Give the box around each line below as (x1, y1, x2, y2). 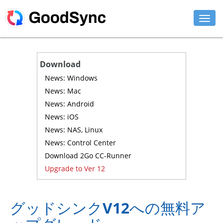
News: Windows (45, 73, 98, 83)
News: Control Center (45, 138, 116, 147)
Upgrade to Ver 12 (45, 164, 105, 173)
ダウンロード (7, 135, 49, 145)
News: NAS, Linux (45, 125, 103, 134)
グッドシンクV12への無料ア (10, 198, 206, 218)
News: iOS (45, 112, 79, 121)
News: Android (45, 99, 94, 109)
